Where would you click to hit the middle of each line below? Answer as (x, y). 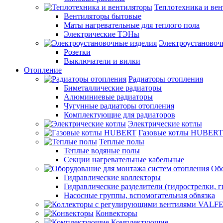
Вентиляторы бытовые (103, 16)
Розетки (77, 52)
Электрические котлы (165, 123)
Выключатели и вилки (102, 61)
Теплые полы (122, 141)
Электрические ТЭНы (102, 34)
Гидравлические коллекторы (112, 177)
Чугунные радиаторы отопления (119, 106)
